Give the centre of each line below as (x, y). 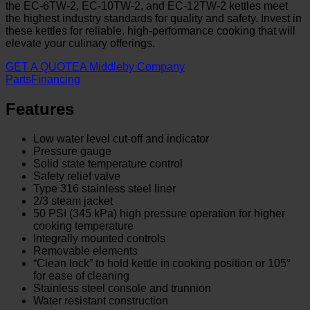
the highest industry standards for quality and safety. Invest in (154, 18)
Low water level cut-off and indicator (121, 138)
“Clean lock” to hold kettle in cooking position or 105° (162, 263)
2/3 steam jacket (73, 201)
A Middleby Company (132, 66)
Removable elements (85, 250)
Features (40, 109)
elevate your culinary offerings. (80, 43)
